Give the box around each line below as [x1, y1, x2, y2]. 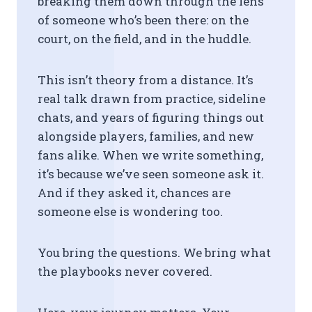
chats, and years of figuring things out [38, 109, 264, 125]
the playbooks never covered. [38, 263, 212, 279]
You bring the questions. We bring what [38, 244, 271, 260]
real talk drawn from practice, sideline [38, 91, 265, 107]
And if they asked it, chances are [38, 185, 231, 201]
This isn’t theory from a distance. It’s [38, 72, 253, 88]
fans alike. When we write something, [38, 147, 263, 163]
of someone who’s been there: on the [38, 12, 249, 28]
